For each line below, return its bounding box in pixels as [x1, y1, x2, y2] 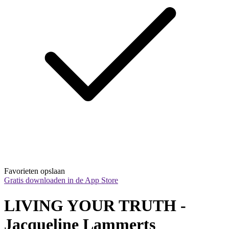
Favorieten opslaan [4, 167, 65, 176]
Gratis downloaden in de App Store [4, 176, 118, 185]
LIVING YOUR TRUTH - [4, 196, 186, 215]
